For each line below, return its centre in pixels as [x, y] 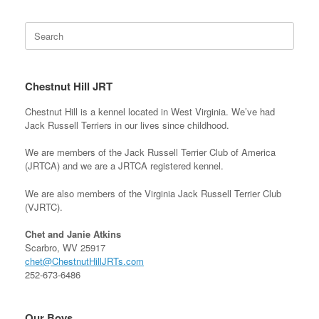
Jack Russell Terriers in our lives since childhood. [127, 125]
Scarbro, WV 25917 [65, 248]
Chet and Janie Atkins [73, 234]
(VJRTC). [44, 206]
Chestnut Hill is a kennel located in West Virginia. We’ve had [150, 111]
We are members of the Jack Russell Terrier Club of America [150, 152]
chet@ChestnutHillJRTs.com [84, 261]
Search [39, 28]
